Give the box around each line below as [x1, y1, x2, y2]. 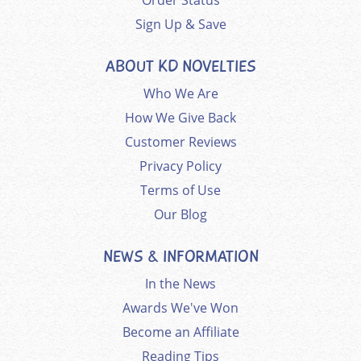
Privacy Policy [139, 157, 222, 176]
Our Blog [154, 205, 207, 224]
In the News [145, 275, 216, 293]
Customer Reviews [124, 133, 237, 151]
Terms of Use [140, 181, 221, 200]
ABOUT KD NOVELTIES [105, 56, 256, 77]
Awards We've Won [122, 299, 239, 317]
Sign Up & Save [135, 15, 226, 34]
